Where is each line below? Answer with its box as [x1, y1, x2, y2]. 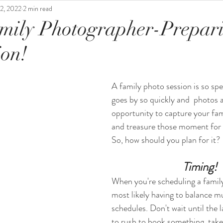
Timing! [183, 158, 217, 175]
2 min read [23, 3, 52, 13]
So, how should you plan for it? [111, 133, 222, 146]
